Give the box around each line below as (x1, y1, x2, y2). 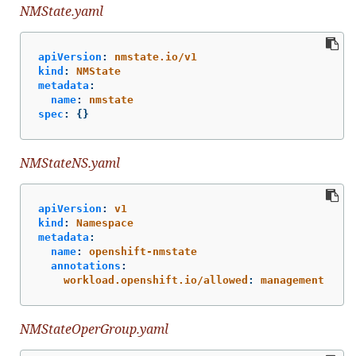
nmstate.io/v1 (114, 50, 197, 63)
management (261, 274, 324, 287)
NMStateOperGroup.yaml (20, 320, 168, 339)
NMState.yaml (20, 2, 103, 20)
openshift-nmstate (89, 246, 197, 258)
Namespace (76, 217, 133, 230)
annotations (51, 260, 121, 273)
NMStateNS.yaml (20, 153, 120, 172)
